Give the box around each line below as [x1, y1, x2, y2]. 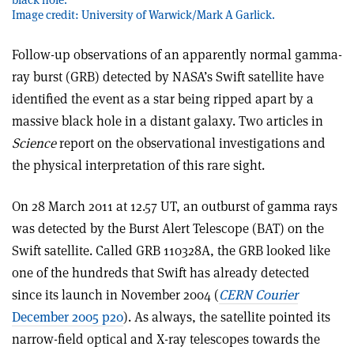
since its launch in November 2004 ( [12, 285, 219, 303]
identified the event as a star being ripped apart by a [12, 89, 314, 107]
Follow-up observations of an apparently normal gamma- [12, 45, 342, 63]
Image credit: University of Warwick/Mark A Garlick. [12, 6, 275, 22]
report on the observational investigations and [56, 134, 326, 152]
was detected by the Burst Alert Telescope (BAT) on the [12, 219, 324, 237]
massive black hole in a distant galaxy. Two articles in [12, 111, 323, 130]
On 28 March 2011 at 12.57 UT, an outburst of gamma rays [12, 197, 337, 215]
